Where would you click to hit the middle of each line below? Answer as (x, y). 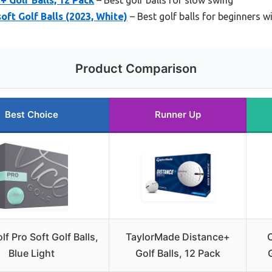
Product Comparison (136, 68)
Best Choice (31, 114)
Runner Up (178, 114)
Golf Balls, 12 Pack (178, 253)
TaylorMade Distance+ (178, 236)
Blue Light (31, 253)
